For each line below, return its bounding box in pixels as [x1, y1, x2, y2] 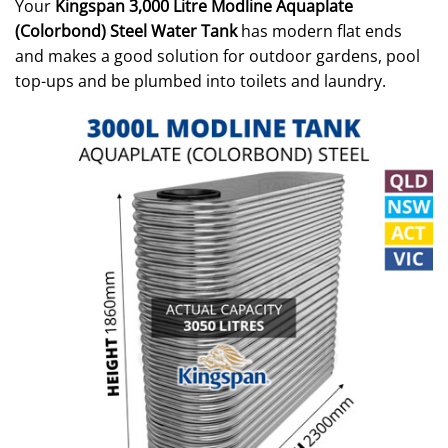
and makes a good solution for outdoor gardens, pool [15, 45, 420, 67]
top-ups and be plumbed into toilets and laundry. [15, 70, 386, 92]
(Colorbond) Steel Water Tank [15, 20, 237, 42]
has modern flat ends [237, 20, 402, 42]
